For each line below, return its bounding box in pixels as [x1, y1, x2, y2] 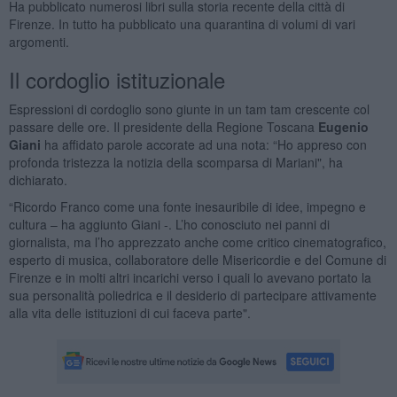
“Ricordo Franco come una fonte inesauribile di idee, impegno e [8, 197, 366, 215]
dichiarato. [8, 170, 67, 189]
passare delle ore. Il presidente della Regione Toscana [8, 117, 318, 136]
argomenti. [8, 32, 69, 51]
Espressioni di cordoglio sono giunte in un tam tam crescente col [8, 99, 370, 118]
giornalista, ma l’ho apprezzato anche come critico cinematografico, [8, 232, 386, 251]
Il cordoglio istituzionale [8, 63, 225, 95]
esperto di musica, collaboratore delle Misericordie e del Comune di [8, 250, 386, 269]
